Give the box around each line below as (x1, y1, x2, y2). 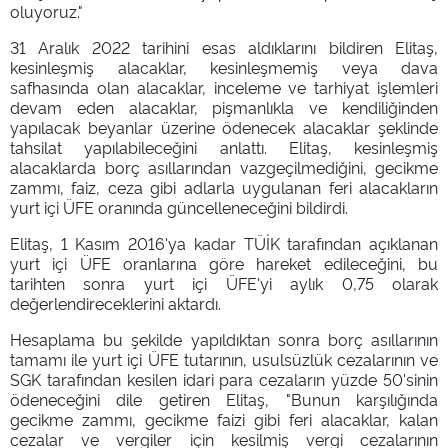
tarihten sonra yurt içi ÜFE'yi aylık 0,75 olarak (10, 271, 438, 294)
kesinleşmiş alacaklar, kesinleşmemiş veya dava (10, 55, 438, 78)
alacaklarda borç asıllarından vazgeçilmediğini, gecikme (10, 155, 438, 178)
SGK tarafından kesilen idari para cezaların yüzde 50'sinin (10, 367, 438, 390)
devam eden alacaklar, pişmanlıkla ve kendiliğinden (10, 95, 438, 118)
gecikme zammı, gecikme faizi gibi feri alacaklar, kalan (10, 407, 438, 430)
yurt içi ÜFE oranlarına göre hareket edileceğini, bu (10, 251, 438, 274)
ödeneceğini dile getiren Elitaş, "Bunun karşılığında (10, 387, 438, 410)
